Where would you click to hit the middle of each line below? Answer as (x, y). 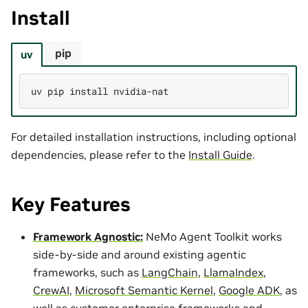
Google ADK (249, 290)
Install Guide (220, 154)
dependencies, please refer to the (100, 154)
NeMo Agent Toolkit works (212, 236)
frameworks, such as (87, 272)
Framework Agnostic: (88, 236)
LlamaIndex (233, 272)
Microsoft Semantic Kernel (144, 290)
